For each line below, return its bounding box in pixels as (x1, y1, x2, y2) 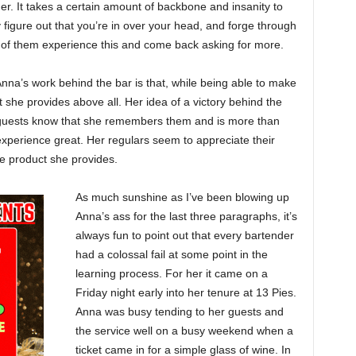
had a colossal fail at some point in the (75, 247, 268, 261)
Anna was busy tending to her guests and (75, 304, 284, 318)
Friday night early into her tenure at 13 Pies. (75, 285, 296, 299)
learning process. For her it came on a (75, 266, 268, 280)
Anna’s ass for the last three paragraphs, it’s (75, 209, 297, 222)
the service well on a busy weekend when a (75, 323, 293, 337)
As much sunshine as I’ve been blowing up (75, 190, 289, 203)
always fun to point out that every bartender (75, 228, 294, 242)
